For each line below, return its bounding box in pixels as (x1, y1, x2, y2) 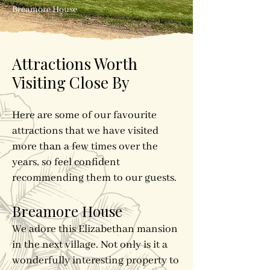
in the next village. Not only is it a (12, 238, 168, 251)
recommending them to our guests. (12, 171, 179, 184)
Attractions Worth (12, 53, 137, 74)
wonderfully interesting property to (12, 254, 179, 267)
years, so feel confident (12, 155, 120, 169)
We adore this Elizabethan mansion (12, 222, 178, 236)
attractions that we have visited (12, 124, 159, 137)
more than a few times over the (12, 140, 158, 153)
